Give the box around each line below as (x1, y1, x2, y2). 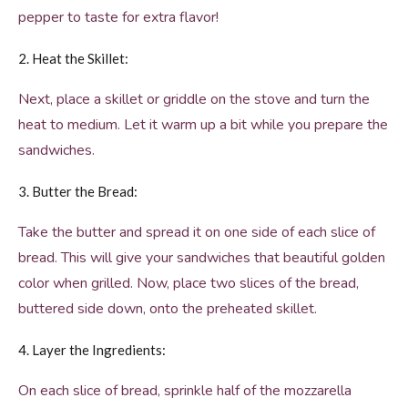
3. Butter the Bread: (18, 183, 138, 199)
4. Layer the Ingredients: (18, 342, 166, 358)
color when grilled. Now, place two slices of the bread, (18, 273, 359, 293)
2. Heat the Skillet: (18, 50, 128, 66)
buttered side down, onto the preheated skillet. (18, 299, 317, 319)
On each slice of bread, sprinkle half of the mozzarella (18, 381, 352, 401)
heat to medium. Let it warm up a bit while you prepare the (18, 115, 388, 135)
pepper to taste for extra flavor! (18, 7, 219, 27)
